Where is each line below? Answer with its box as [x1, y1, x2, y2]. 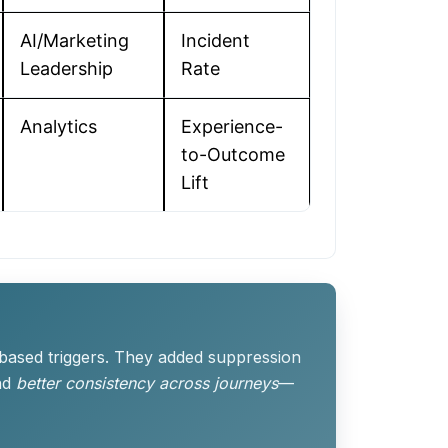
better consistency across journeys [16, 373, 278, 394]
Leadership [20, 58, 113, 79]
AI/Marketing [20, 30, 129, 51]
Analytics [20, 116, 97, 137]
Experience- [181, 116, 283, 137]
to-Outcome [181, 144, 285, 165]
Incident [181, 30, 250, 51]
